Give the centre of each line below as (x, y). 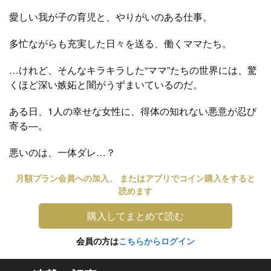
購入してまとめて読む (135, 215)
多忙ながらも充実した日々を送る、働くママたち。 (120, 43)
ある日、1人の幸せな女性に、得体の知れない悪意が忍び (133, 111)
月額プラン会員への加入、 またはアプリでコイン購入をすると (135, 178)
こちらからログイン (157, 240)
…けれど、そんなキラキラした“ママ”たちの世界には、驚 (133, 70)
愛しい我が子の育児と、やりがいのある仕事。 (111, 16)
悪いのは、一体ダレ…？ (62, 152)
